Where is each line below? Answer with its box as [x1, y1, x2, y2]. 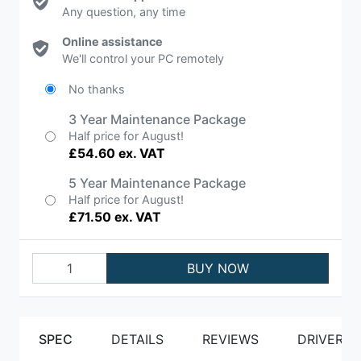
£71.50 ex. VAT [68, 209, 161, 225]
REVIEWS [202, 330, 259, 347]
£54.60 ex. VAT [68, 145, 165, 161]
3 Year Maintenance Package [68, 110, 246, 127]
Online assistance [62, 34, 163, 48]
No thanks [68, 81, 125, 96]
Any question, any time [62, 4, 185, 19]
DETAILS [111, 330, 164, 347]
